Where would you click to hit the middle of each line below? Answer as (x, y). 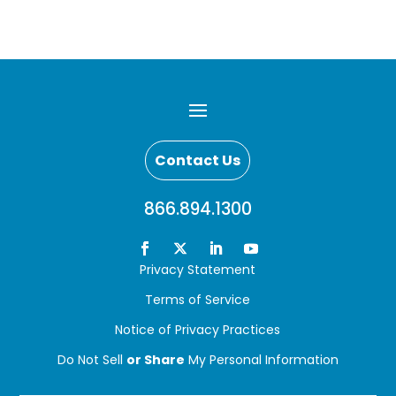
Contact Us (198, 161)
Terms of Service (198, 300)
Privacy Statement (198, 270)
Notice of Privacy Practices (198, 330)
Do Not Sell (91, 360)
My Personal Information (261, 360)
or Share (155, 360)
